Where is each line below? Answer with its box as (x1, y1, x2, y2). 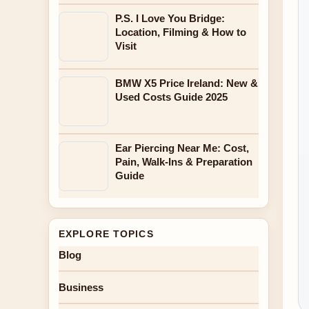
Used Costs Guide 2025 (115, 91, 228, 103)
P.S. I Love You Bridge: (115, 12, 225, 24)
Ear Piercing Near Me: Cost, (115, 142, 249, 154)
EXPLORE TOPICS (59, 228, 154, 239)
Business (59, 281, 103, 293)
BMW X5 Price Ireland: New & (115, 77, 258, 89)
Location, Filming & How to (115, 26, 246, 38)
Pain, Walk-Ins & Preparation (115, 156, 252, 168)
